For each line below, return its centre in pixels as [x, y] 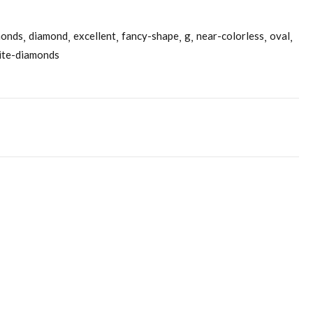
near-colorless [230, 36]
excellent [95, 36]
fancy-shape [150, 36]
